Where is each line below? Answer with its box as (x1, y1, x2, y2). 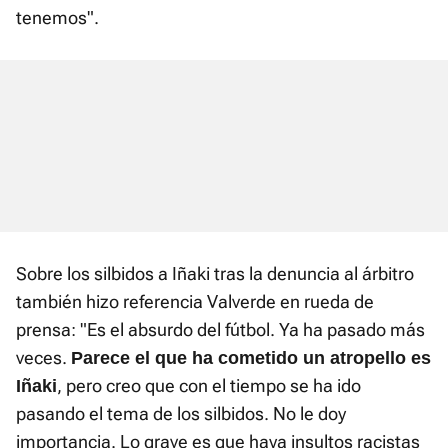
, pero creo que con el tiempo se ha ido (57, 374, 361, 396)
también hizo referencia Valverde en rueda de (16, 290, 374, 312)
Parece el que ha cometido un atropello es (71, 347, 431, 368)
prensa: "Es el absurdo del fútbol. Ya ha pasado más (16, 318, 425, 340)
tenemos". (16, 6, 99, 28)
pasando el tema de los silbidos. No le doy (16, 402, 346, 424)
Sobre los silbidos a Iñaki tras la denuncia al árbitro (16, 262, 414, 284)
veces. (16, 346, 71, 368)
